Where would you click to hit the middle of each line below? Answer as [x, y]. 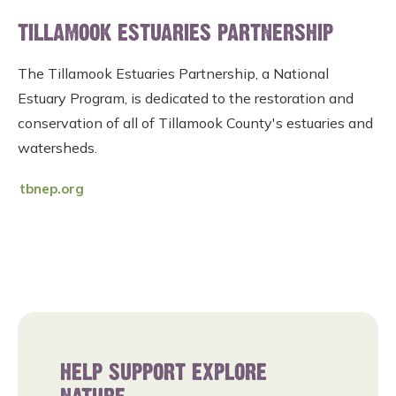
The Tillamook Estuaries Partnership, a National [173, 73]
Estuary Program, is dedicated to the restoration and [186, 98]
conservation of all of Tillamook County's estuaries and [195, 123]
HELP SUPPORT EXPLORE [164, 373]
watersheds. [57, 148]
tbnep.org [52, 188]
